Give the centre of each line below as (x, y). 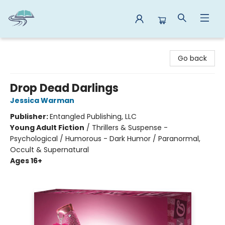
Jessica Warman (42, 100)
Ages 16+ (26, 161)
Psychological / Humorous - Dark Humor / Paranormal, (105, 139)
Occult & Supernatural (49, 150)
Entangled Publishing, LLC (93, 117)
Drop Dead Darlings (64, 88)
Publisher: (30, 117)
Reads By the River (39, 47)
